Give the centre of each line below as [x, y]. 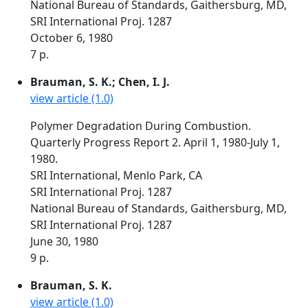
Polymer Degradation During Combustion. [141, 126]
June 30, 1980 [64, 241]
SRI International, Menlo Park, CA [116, 175]
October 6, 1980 [71, 38]
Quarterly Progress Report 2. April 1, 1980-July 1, [155, 142]
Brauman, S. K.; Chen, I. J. [100, 82]
